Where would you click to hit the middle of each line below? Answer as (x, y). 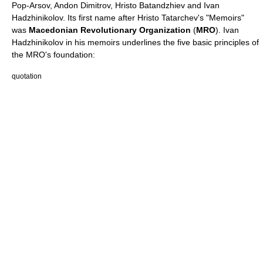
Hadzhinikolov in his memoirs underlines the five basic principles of (135, 43)
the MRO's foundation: (53, 55)
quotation (27, 76)
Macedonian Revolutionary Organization (110, 30)
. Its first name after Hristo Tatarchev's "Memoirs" (154, 18)
